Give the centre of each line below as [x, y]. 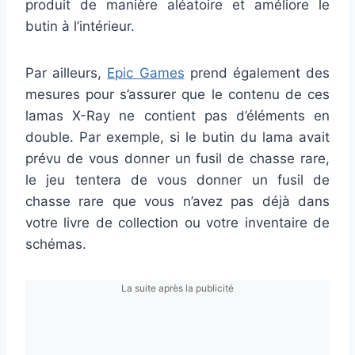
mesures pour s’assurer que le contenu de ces [177, 94]
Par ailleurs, [67, 73]
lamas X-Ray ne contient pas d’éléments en [177, 115]
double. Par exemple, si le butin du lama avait [177, 137]
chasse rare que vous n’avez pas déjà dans [177, 201]
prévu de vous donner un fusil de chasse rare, [177, 158]
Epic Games [146, 73]
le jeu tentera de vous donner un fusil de [177, 179]
